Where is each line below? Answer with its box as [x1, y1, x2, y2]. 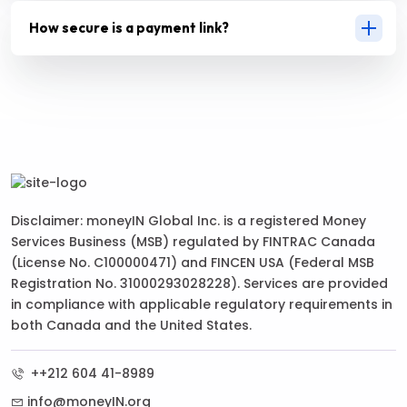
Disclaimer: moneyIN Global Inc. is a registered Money [11, 212, 366, 231]
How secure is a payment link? [29, 19, 229, 37]
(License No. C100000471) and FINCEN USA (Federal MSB [11, 253, 374, 273]
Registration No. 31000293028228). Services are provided [11, 274, 388, 293]
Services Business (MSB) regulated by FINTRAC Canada [11, 233, 375, 252]
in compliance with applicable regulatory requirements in [11, 295, 392, 314]
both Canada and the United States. [11, 316, 252, 335]
